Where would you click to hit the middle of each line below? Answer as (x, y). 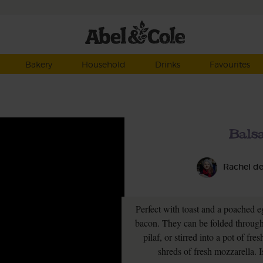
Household (103, 64)
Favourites (230, 64)
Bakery (38, 64)
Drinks (167, 64)
